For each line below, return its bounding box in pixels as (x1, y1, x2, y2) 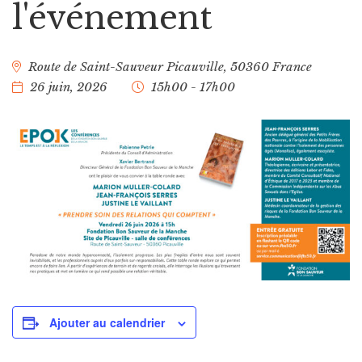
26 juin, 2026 (30, 79, 107, 95)
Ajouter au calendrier (49, 314, 165, 331)
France (272, 59, 312, 74)
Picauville (166, 59, 224, 74)
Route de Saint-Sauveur (28, 59, 163, 74)
